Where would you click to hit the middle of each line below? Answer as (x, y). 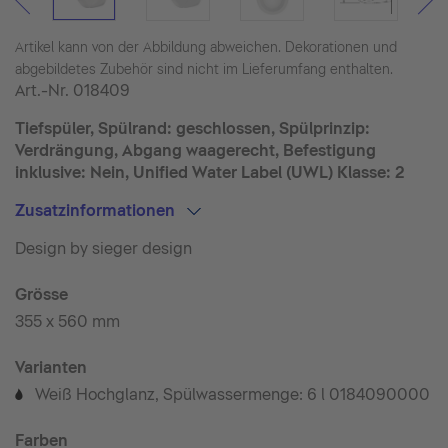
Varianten (51, 367)
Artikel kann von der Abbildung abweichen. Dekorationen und (206, 47)
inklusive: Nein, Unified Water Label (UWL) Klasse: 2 (210, 172)
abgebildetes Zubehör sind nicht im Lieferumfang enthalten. (204, 69)
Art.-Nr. (44, 90)
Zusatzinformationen (97, 210)
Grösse (41, 294)
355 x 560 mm (67, 321)
